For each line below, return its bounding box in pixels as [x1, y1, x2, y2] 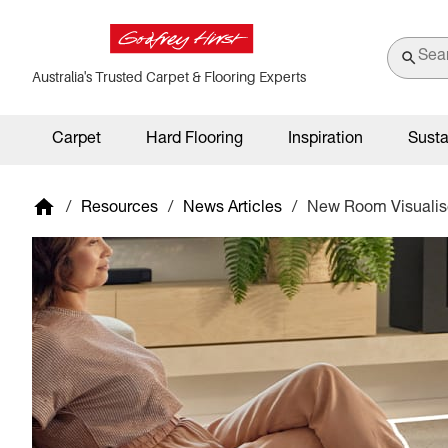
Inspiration [288, 132, 363, 148]
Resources [81, 200, 158, 217]
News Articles [183, 200, 282, 217]
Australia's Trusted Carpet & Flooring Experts [32, 68, 306, 85]
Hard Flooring [146, 132, 243, 148]
